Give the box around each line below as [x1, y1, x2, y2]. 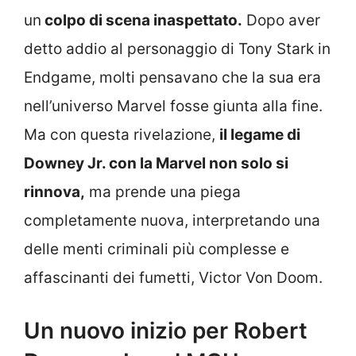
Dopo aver [242, 11, 320, 30]
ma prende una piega [85, 183, 241, 202]
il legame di [219, 126, 300, 145]
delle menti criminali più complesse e [24, 240, 289, 259]
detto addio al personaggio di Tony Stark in [24, 40, 331, 59]
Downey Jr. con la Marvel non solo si [24, 154, 288, 173]
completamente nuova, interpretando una [24, 211, 320, 230]
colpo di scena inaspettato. [41, 11, 242, 30]
